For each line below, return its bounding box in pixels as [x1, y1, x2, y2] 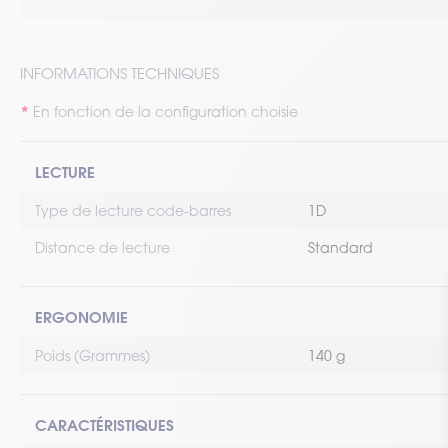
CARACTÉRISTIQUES [35, 415, 174, 435]
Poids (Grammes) [35, 347, 150, 364]
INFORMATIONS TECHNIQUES [20, 64, 219, 82]
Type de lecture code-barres [35, 202, 231, 219]
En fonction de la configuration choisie [33, 103, 298, 120]
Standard [308, 239, 373, 256]
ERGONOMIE [35, 307, 128, 327]
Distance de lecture [35, 239, 170, 256]
